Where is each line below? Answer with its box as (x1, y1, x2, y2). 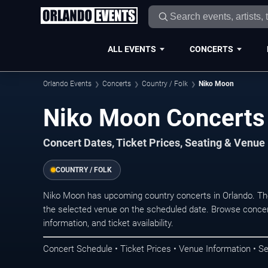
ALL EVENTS (107, 44, 156, 54)
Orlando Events (43, 80, 92, 88)
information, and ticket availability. (43, 218, 173, 229)
